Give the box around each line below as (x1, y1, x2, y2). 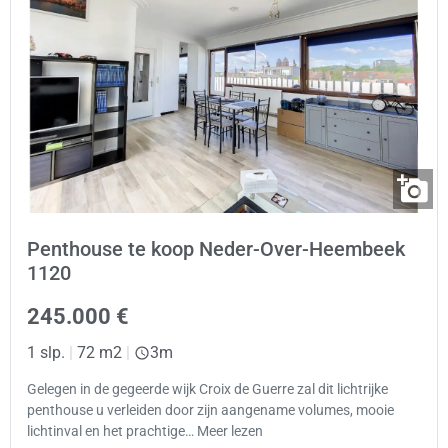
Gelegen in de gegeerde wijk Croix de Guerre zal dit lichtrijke (27, 380, 388, 398)
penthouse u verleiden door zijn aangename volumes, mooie (27, 401, 394, 419)
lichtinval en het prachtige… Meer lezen (27, 422, 263, 440)
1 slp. (27, 342, 65, 362)
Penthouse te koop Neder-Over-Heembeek (27, 236, 405, 261)
